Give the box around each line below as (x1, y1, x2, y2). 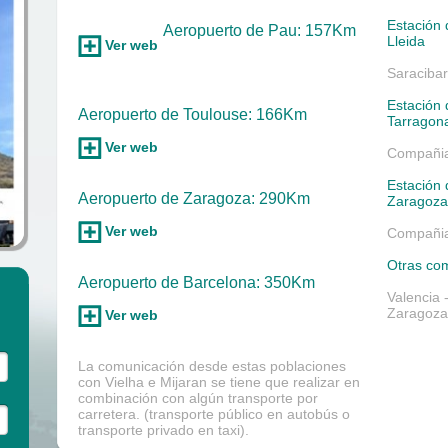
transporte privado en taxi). (78, 422, 249, 438)
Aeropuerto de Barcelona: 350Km (78, 274, 315, 291)
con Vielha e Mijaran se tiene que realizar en (78, 374, 360, 390)
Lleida (387, 33, 425, 49)
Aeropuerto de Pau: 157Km (163, 22, 356, 39)
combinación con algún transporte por (78, 390, 318, 406)
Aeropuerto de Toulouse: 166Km (78, 106, 307, 123)
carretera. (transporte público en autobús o (78, 406, 350, 422)
